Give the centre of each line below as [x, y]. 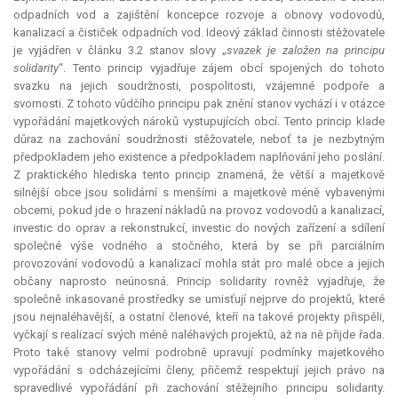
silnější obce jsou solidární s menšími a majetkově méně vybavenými [199, 193]
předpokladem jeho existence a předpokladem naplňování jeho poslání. [199, 157]
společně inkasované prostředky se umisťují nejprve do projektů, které [199, 299]
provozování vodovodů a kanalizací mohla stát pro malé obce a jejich [199, 264]
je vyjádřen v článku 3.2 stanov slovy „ [120, 51]
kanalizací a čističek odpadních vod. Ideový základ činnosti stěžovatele [199, 33]
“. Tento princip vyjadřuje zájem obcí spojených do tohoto [222, 68]
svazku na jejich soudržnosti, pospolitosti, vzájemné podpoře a [199, 86]
